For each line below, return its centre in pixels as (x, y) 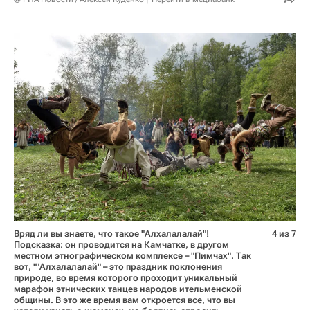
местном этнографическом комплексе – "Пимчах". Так (133, 256)
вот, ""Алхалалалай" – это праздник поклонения (118, 267)
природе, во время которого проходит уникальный (126, 278)
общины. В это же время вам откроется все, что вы (125, 300)
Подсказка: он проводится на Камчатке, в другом (121, 245)
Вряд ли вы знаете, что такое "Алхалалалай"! (111, 234)
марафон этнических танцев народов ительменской (128, 289)
